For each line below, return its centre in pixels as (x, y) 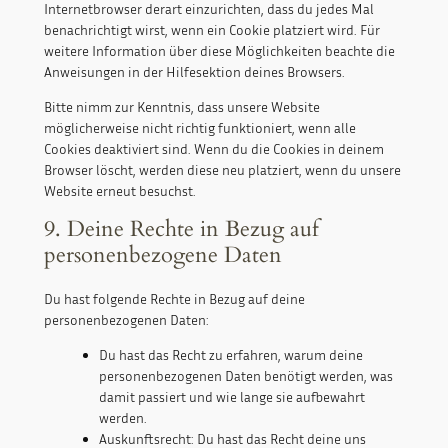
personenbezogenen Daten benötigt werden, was (245, 376)
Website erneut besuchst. (119, 191)
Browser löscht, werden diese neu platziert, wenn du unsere (222, 170)
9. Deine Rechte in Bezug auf (181, 229)
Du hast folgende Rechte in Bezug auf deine (174, 299)
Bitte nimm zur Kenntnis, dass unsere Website (181, 107)
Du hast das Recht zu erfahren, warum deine (230, 355)
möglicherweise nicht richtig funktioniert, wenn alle (199, 128)
